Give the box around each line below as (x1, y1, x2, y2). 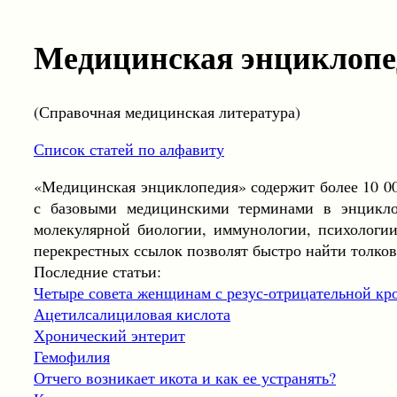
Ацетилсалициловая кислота (34, 303, 230, 325)
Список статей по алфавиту (34, 138, 224, 160)
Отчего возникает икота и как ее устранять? (34, 367, 336, 389)
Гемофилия (34, 346, 110, 368)
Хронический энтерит (34, 324, 185, 346)
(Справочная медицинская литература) (34, 101, 300, 123)
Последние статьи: (34, 261, 161, 283)
